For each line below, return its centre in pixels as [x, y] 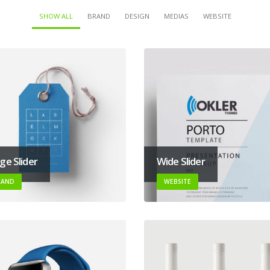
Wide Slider [181, 161]
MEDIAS [176, 16]
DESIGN [137, 16]
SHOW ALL [56, 16]
